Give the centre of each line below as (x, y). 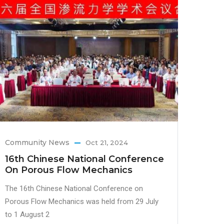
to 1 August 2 (27, 215)
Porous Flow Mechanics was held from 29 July (82, 202)
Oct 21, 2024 (107, 143)
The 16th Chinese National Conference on (74, 189)
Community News (37, 143)
